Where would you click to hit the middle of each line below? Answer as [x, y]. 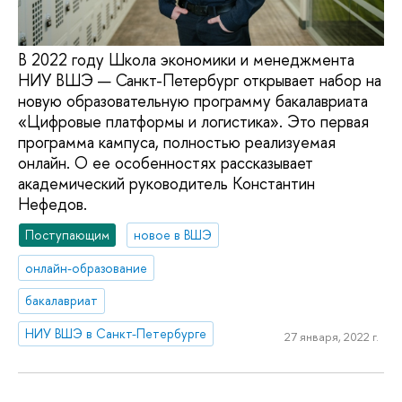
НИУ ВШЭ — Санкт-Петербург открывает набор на [200, 81]
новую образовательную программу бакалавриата [193, 101]
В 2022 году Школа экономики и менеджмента [186, 60]
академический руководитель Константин [166, 184]
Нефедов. [52, 205]
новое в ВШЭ [173, 234]
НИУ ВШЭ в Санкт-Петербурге [116, 334]
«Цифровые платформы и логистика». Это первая [193, 122]
